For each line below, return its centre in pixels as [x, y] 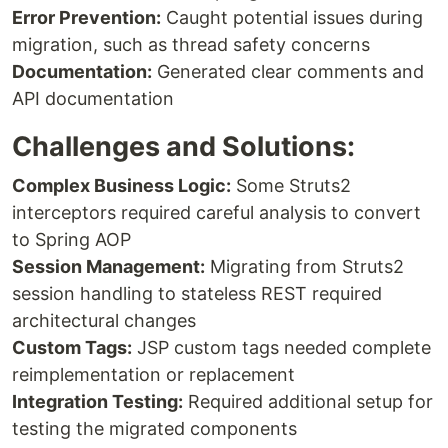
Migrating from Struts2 [304, 267]
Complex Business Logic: [121, 186]
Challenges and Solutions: [183, 147]
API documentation [93, 99]
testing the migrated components [154, 429]
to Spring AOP [71, 240]
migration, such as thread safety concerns [191, 45]
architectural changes [104, 321]
